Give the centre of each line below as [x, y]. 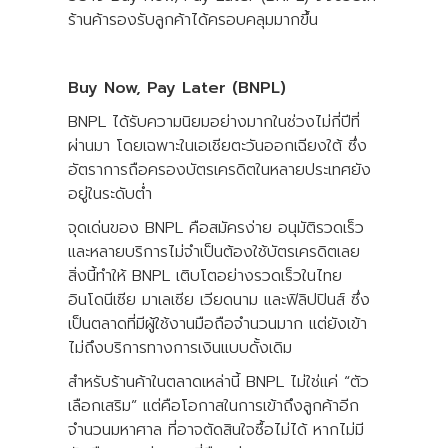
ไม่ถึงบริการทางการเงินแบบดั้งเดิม [180, 347]
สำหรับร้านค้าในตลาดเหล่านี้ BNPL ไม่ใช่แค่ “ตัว [218, 381]
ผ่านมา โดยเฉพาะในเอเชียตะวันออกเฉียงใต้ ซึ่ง [217, 145]
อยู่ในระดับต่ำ [110, 193]
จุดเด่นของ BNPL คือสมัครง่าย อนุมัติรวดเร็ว [216, 227]
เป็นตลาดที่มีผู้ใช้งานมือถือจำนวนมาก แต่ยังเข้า [217, 323]
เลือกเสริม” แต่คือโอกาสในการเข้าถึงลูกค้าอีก [213, 405]
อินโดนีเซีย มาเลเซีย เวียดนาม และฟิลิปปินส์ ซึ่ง [219, 299]
